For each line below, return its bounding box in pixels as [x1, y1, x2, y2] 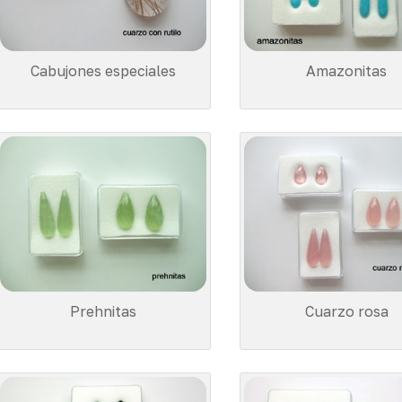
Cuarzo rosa [304, 301, 389, 320]
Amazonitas [306, 62, 388, 81]
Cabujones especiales [30, 62, 176, 81]
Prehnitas [69, 301, 136, 320]
